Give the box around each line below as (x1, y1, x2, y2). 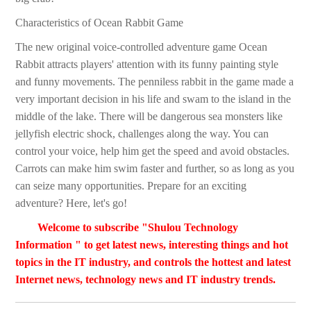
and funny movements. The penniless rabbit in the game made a (15, 76, 294, 88)
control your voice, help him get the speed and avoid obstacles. (15, 145, 290, 158)
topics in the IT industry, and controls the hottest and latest (15, 256, 292, 269)
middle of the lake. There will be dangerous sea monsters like (15, 110, 283, 123)
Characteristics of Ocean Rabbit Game (15, 17, 184, 29)
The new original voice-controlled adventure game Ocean (15, 41, 268, 53)
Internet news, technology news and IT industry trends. (15, 274, 276, 286)
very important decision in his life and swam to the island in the (15, 93, 292, 106)
